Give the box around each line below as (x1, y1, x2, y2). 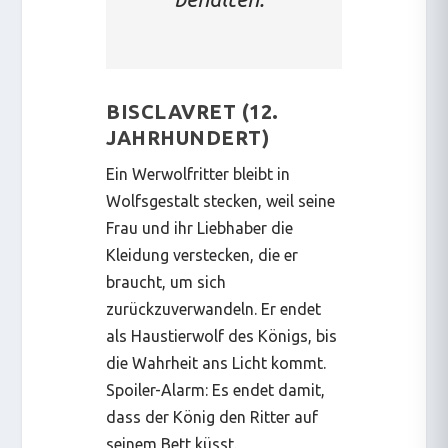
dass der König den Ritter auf (106, 407, 319, 426)
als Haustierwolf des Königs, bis (106, 326, 338, 345)
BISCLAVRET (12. (106, 99, 279, 123)
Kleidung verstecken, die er (106, 245, 299, 264)
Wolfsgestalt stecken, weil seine (106, 191, 336, 210)
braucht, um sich (106, 272, 227, 291)
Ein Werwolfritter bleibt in (106, 164, 291, 183)
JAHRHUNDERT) (106, 125, 270, 149)
